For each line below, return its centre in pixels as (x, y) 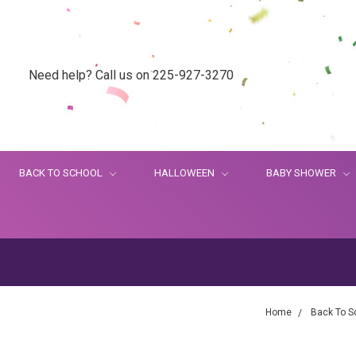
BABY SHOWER (302, 173)
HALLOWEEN (186, 173)
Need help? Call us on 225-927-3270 (131, 75)
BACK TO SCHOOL (62, 173)
